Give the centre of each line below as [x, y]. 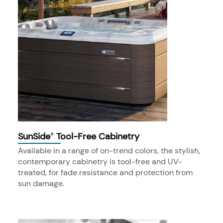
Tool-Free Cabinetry [97, 137]
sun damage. [41, 183]
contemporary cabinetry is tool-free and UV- [100, 161]
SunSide [34, 137]
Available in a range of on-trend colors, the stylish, [109, 150]
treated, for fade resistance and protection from [105, 172]
